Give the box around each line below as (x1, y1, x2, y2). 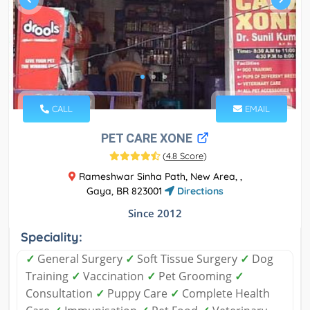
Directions (174, 185, 224, 198)
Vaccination (80, 268, 147, 284)
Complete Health (179, 286, 270, 302)
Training (26, 268, 71, 284)
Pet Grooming (156, 268, 235, 284)
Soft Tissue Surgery (134, 251, 240, 267)
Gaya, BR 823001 (86, 185, 165, 198)
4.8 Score (165, 150, 203, 162)
